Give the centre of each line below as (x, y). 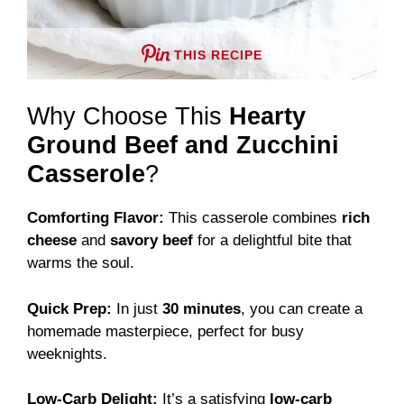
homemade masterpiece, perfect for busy (165, 331)
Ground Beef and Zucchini (183, 146)
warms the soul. (81, 263)
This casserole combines (253, 218)
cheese (52, 241)
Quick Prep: (69, 308)
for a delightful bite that (272, 241)
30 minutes (202, 308)
